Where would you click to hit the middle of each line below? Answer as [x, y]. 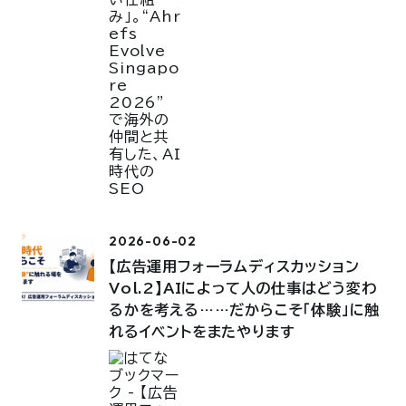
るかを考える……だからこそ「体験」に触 [245, 310]
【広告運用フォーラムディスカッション [234, 267]
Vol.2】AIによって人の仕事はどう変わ [243, 289]
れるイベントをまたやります [202, 332]
